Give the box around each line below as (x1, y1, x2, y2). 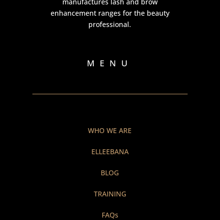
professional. (88, 19, 132, 29)
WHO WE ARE (88, 125, 132, 135)
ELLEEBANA (91, 146, 129, 156)
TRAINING (93, 189, 126, 198)
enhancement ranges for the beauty (50, 8, 169, 18)
